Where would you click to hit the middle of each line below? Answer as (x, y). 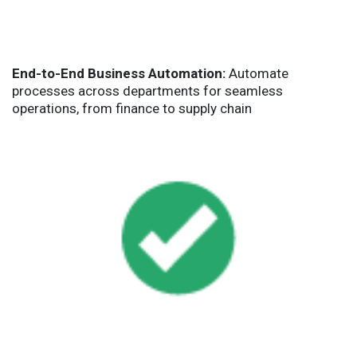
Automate (257, 73)
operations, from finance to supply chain (132, 108)
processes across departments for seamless (147, 90)
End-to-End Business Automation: (119, 73)
